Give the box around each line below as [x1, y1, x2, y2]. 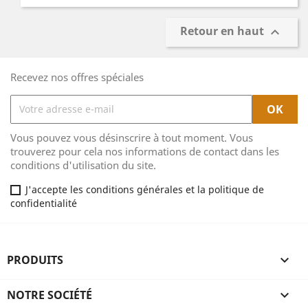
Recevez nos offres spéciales [10, 69, 144, 84]
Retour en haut [180, 23, 267, 38]
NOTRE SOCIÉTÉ [7, 287, 92, 302]
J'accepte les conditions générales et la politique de [25, 182, 264, 196]
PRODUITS [7, 252, 63, 267]
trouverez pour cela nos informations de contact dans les [10, 144, 279, 158]
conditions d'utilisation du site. [10, 157, 156, 172]
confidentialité [10, 196, 77, 210]
